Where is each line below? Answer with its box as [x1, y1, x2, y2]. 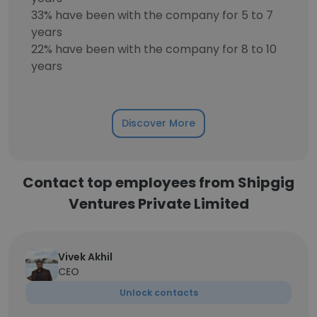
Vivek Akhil [58, 250, 113, 264]
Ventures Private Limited [68, 194, 249, 214]
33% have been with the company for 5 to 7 [31, 7, 273, 23]
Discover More [122, 116, 195, 130]
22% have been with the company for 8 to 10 [31, 41, 277, 57]
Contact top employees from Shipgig [23, 173, 294, 192]
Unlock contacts [119, 287, 198, 299]
